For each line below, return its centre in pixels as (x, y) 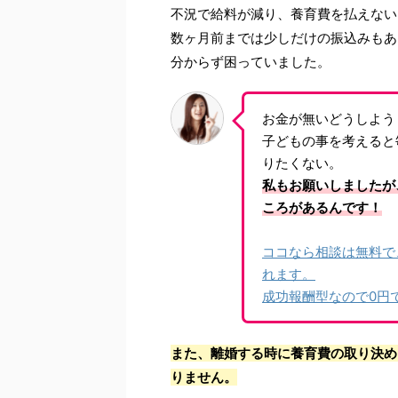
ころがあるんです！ (322, 207)
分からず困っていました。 (251, 61)
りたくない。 (302, 163)
